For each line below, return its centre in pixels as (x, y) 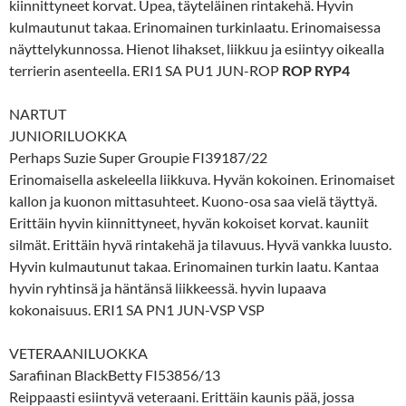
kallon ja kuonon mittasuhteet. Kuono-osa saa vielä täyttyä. (193, 200)
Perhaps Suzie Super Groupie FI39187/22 (138, 157)
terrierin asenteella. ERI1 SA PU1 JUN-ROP (145, 70)
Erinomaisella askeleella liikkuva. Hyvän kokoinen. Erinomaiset (202, 179)
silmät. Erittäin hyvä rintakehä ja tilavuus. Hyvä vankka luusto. (200, 244)
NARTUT (38, 113)
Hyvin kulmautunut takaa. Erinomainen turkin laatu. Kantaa (194, 266)
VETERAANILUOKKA (78, 353)
